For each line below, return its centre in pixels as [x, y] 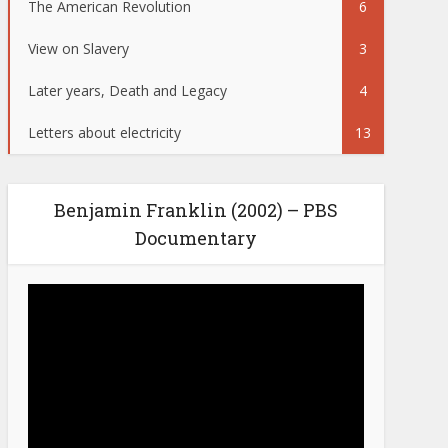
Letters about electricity [104, 132]
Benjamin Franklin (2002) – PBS [196, 210]
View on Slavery [78, 48]
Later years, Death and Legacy [127, 90]
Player [47, 314]
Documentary [196, 238]
